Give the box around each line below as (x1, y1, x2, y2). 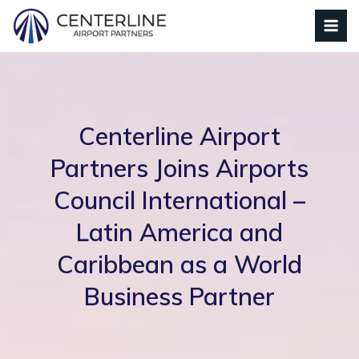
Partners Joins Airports (50, 153, 309, 184)
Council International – (54, 185, 305, 216)
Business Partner (84, 281, 275, 312)
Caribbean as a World (57, 249, 302, 280)
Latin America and (76, 217, 283, 248)
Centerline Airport (79, 121, 280, 151)
